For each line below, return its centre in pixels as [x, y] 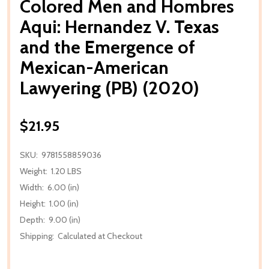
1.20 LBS [66, 171]
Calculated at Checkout [100, 236]
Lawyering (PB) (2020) [110, 88]
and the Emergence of [107, 47]
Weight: [34, 171]
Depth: [32, 219]
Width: [32, 187]
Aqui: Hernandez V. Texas [119, 26]
